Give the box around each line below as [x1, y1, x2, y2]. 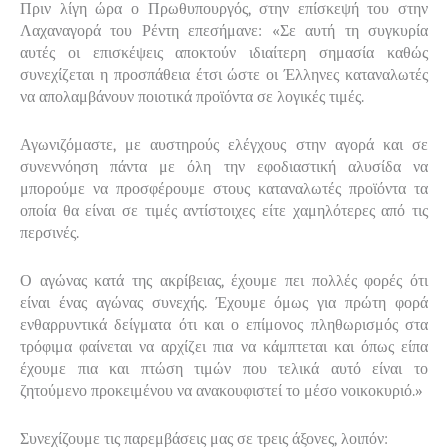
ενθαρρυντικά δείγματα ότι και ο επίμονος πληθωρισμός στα [20, 315, 428, 334]
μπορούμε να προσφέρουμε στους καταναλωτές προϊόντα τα [20, 179, 428, 198]
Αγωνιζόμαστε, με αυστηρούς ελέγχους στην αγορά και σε [20, 135, 428, 154]
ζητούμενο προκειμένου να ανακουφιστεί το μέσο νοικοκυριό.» [20, 381, 423, 400]
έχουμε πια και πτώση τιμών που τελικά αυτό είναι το [20, 359, 428, 378]
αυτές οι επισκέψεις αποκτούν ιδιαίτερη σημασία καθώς [20, 43, 428, 62]
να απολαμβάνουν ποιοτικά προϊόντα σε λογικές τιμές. [20, 87, 364, 106]
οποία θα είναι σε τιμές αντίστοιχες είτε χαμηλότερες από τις [20, 201, 428, 220]
